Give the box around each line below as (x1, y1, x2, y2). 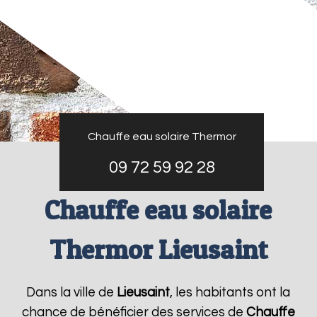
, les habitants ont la (170, 286, 291, 299)
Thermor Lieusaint (49, 234, 267, 265)
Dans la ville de (26, 286, 117, 299)
